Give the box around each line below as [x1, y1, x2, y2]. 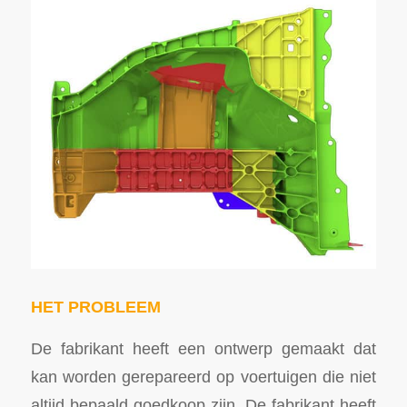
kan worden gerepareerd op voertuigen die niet [30, 367, 377, 387]
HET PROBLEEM [30, 296, 161, 316]
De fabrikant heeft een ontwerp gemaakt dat [30, 339, 377, 359]
